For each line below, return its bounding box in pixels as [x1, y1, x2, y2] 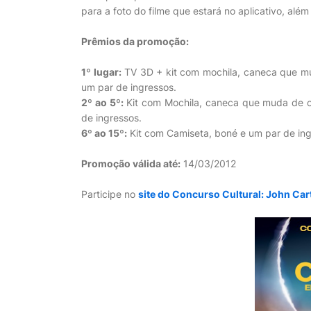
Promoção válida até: [81, 158, 180, 169]
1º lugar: [81, 66, 121, 78]
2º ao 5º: [81, 96, 124, 108]
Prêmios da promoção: [81, 35, 189, 47]
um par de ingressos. [81, 81, 176, 93]
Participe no [81, 188, 138, 200]
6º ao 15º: [81, 127, 127, 139]
